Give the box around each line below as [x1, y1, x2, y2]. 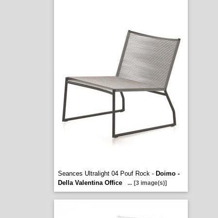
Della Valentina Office [57, 179, 122, 186]
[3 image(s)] [133, 180, 167, 186]
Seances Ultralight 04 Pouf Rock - [57, 170, 156, 177]
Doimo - [155, 170, 180, 177]
